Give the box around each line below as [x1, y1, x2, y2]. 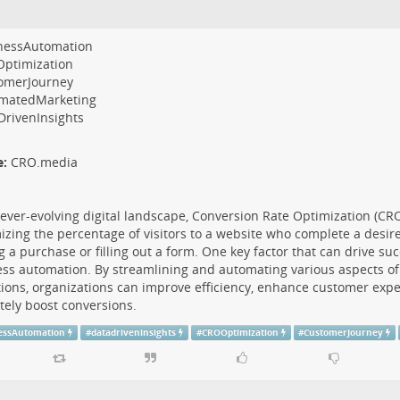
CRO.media [10, 153, 78, 171]
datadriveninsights [91, 326, 177, 338]
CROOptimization [201, 326, 279, 338]
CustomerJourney [304, 326, 384, 338]
